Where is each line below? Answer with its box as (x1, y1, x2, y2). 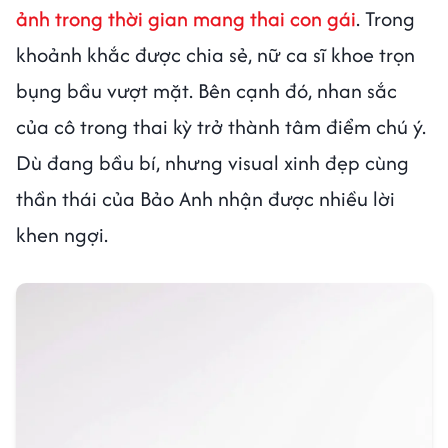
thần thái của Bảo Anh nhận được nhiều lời (16, 183, 395, 213)
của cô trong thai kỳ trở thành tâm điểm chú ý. (16, 111, 426, 141)
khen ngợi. (16, 219, 113, 249)
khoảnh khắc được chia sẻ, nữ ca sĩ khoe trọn (16, 39, 415, 69)
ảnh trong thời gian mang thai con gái (16, 3, 356, 33)
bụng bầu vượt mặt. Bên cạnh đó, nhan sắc (16, 75, 397, 105)
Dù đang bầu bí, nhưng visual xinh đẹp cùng (16, 147, 409, 177)
